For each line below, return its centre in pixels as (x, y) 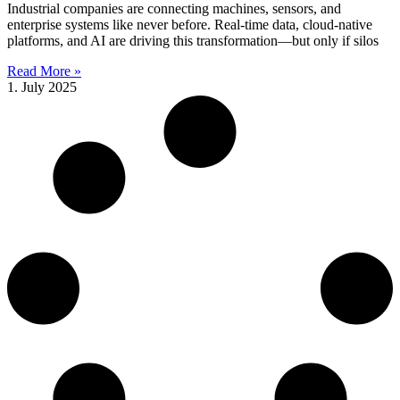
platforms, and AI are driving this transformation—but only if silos (193, 40)
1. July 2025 (42, 87)
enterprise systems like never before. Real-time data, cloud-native (190, 24)
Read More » (44, 71)
